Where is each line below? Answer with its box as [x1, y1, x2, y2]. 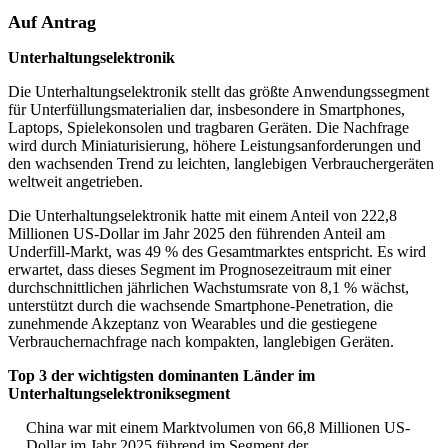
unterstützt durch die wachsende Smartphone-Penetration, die [8, 297, 393, 315]
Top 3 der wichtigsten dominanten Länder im [8, 367, 315, 385]
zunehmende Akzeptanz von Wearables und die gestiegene [8, 315, 377, 333]
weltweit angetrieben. [8, 173, 143, 191]
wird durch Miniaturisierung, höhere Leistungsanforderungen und [8, 137, 421, 155]
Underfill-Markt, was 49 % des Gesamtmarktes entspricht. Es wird [8, 243, 426, 261]
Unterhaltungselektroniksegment [8, 385, 230, 403]
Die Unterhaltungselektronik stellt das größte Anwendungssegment [8, 83, 429, 101]
